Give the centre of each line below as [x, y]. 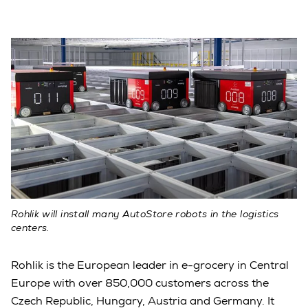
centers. [30, 227]
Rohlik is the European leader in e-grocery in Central [150, 265]
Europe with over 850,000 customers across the [140, 283]
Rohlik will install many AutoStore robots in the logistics [145, 213]
